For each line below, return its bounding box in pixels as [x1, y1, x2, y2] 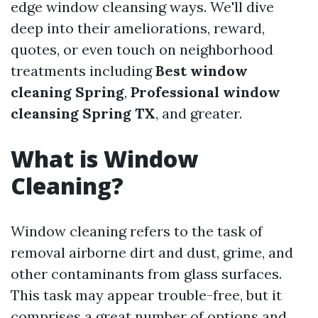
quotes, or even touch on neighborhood [11, 40, 273, 58]
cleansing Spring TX [11, 104, 155, 122]
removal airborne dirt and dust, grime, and [11, 243, 293, 261]
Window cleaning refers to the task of [11, 222, 263, 240]
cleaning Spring [11, 83, 124, 101]
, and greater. [155, 104, 242, 122]
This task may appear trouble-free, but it [11, 286, 282, 304]
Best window [155, 62, 248, 79]
